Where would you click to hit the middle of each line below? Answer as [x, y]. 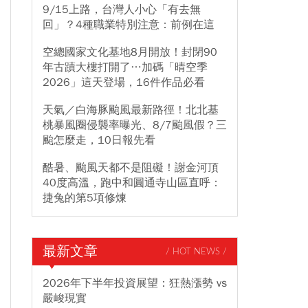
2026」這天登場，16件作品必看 [124, 82]
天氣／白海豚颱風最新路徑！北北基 [131, 110]
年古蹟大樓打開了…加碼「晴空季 [125, 67]
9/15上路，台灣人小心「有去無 [122, 10]
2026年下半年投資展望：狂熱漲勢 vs [135, 283]
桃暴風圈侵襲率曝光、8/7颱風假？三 [135, 125]
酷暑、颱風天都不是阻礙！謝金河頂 [131, 168]
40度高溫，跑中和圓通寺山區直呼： [132, 183]
